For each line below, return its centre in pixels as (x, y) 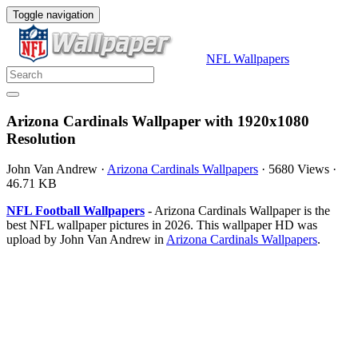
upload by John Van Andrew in (86, 240)
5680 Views (299, 169)
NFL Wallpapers (248, 59)
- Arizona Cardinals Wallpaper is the (237, 211)
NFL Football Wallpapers (76, 211)
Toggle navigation (53, 15)
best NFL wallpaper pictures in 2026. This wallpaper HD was (162, 225)
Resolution (41, 138)
